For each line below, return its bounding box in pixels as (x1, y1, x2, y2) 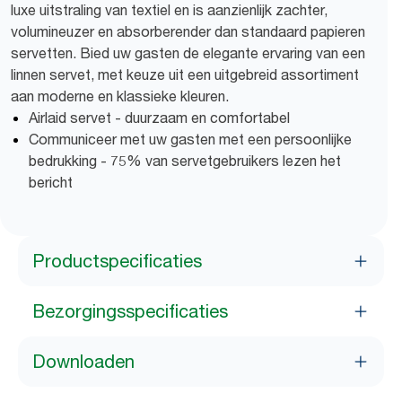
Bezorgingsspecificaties (32, 301, 228, 322)
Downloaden (32, 351, 135, 372)
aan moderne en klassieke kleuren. (11, 87, 229, 105)
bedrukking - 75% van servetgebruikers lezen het (29, 152, 341, 170)
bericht (29, 173, 73, 191)
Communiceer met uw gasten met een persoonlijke (29, 130, 352, 148)
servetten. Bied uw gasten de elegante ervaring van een (11, 44, 365, 62)
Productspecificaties (32, 250, 202, 272)
